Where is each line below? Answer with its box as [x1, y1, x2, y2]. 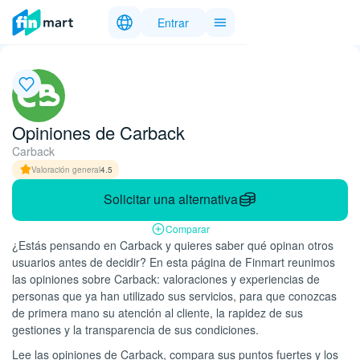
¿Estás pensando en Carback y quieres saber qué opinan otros [12, 237, 333, 253]
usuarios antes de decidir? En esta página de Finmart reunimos [12, 254, 335, 270]
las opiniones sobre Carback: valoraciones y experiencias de [12, 271, 320, 287]
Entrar [157, 14, 189, 31]
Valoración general [31, 163, 100, 175]
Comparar [165, 222, 210, 235]
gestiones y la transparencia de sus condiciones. [12, 321, 259, 337]
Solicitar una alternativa [103, 190, 238, 208]
